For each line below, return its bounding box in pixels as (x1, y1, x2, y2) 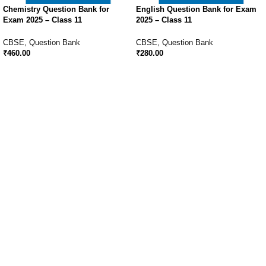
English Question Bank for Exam (136, 5, 256, 14)
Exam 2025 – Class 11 (3, 15, 82, 25)
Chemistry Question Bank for (3, 5, 109, 14)
